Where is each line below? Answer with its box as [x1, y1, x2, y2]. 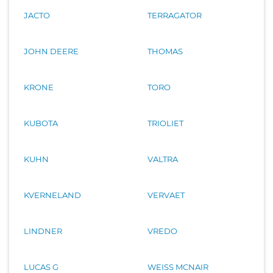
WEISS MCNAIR [147, 261, 208, 272]
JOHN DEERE [24, 46, 79, 56]
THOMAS [147, 46, 183, 56]
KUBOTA [24, 118, 58, 128]
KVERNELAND [24, 190, 81, 200]
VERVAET [147, 190, 185, 200]
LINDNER [24, 225, 62, 236]
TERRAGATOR [147, 10, 202, 20]
